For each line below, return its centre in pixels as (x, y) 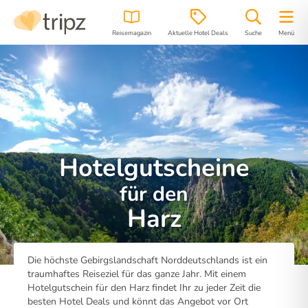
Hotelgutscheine (154, 168)
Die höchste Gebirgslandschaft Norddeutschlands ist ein (147, 260)
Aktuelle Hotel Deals (198, 33)
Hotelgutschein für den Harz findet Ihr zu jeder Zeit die (144, 288)
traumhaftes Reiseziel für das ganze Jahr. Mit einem (137, 274)
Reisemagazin (132, 33)
